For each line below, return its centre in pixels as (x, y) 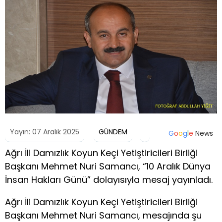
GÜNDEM (113, 132)
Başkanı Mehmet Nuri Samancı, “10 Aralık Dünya (108, 166)
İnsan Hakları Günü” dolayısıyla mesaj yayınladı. (109, 179)
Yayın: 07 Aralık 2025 (45, 132)
